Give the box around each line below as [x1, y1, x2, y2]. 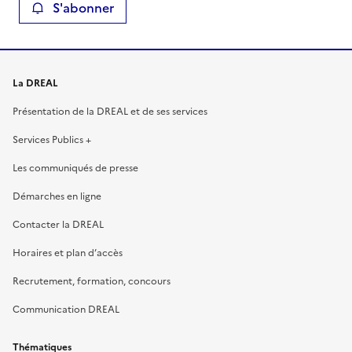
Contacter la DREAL [13, 217, 104, 232]
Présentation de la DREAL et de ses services [13, 104, 207, 119]
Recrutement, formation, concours [13, 273, 170, 288]
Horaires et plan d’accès [13, 245, 123, 260]
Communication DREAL [13, 302, 119, 317]
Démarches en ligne [13, 189, 101, 203]
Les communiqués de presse [13, 160, 138, 175]
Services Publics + [13, 132, 91, 147]
